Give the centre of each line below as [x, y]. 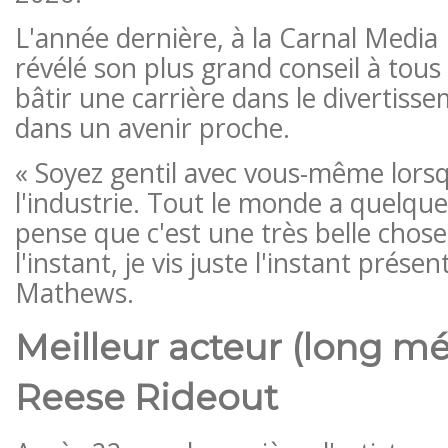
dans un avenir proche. [152, 127]
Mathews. [74, 292]
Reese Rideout [146, 397]
